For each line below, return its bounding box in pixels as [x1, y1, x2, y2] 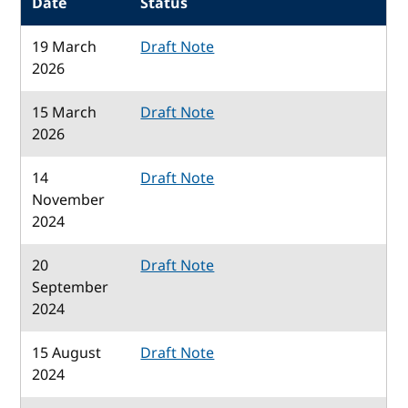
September [32, 276, 109, 299]
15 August [32, 342, 102, 364]
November [32, 189, 106, 211]
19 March [32, 36, 97, 58]
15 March [32, 101, 97, 124]
